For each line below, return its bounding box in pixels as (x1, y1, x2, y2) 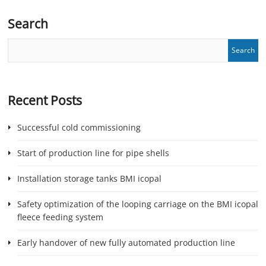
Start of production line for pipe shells (17, 147, 169, 159)
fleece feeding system (17, 211, 103, 223)
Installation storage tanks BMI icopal (17, 172, 161, 184)
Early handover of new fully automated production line (17, 236, 235, 248)
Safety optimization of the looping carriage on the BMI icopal (17, 198, 258, 210)
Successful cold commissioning (17, 121, 141, 133)
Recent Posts (8, 91, 83, 109)
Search (8, 15, 49, 32)
